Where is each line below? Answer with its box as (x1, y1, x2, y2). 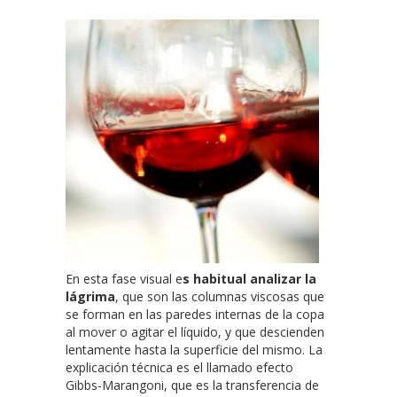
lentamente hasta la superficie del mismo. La (66, 340, 323, 358)
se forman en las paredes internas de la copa (66, 305, 324, 323)
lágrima (66, 287, 115, 305)
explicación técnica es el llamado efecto (66, 358, 293, 376)
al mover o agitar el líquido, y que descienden (66, 323, 324, 340)
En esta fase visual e (66, 269, 183, 287)
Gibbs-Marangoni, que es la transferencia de (66, 376, 319, 393)
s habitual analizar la (183, 269, 316, 287)
